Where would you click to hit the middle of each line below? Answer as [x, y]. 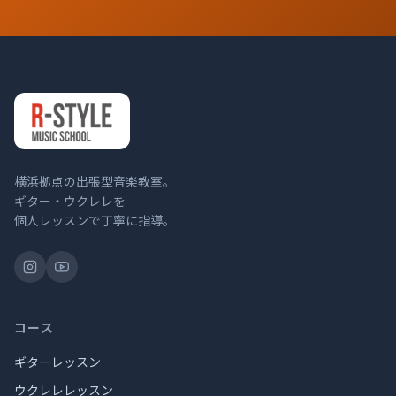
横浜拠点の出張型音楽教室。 [95, 181]
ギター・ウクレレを [70, 201]
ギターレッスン [57, 362]
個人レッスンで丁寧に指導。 [95, 220]
